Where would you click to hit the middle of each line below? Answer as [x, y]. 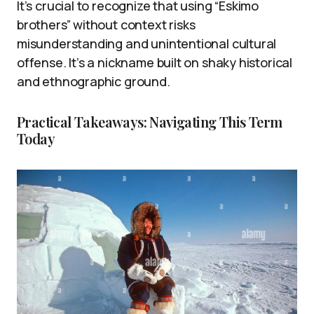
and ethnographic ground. [94, 81]
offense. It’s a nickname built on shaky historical [155, 62]
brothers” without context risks [106, 24]
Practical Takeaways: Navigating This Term [150, 121]
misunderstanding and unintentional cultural [147, 43]
